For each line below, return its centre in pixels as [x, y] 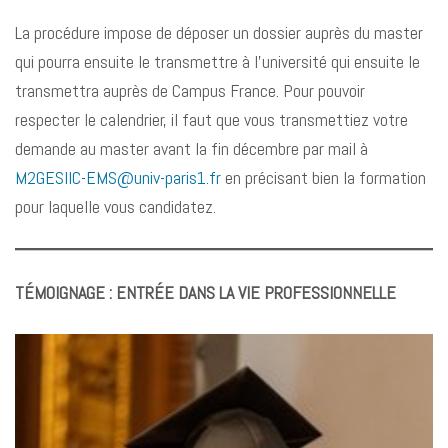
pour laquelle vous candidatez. [115, 207]
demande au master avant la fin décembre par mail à [191, 149]
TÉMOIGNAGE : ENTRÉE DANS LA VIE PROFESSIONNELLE [205, 293]
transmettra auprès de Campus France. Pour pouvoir [190, 91]
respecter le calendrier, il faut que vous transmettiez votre [211, 120]
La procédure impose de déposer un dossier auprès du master [219, 33]
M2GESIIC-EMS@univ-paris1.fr [118, 178]
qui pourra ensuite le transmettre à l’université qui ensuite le [217, 62]
